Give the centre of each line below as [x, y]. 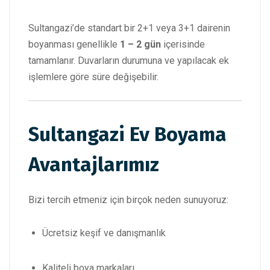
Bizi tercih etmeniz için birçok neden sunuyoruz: [128, 200]
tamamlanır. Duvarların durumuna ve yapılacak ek [129, 61]
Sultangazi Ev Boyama [127, 135]
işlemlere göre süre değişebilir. [93, 77]
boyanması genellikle [74, 45]
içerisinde [183, 45]
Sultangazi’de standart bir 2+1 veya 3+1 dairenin [129, 28]
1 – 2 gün [140, 45]
